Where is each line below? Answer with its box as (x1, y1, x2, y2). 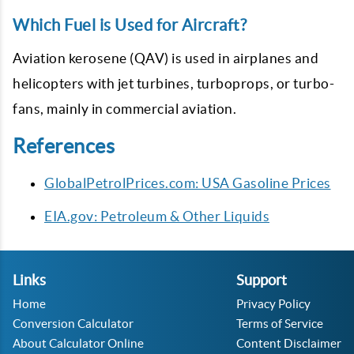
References (13, 135, 115, 157)
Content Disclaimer (236, 337, 341, 350)
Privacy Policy (236, 297, 311, 311)
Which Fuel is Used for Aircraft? (13, 16, 247, 34)
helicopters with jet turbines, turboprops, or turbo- (13, 76, 334, 91)
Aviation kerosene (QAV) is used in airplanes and (13, 51, 318, 66)
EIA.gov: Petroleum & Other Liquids (44, 209, 269, 224)
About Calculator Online (13, 337, 144, 350)
